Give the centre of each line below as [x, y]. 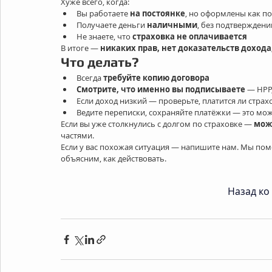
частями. [77, 135]
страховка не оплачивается [190, 36]
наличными [172, 25]
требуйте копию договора [156, 78]
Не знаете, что [104, 36]
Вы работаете [103, 13]
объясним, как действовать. [114, 158]
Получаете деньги [112, 25]
